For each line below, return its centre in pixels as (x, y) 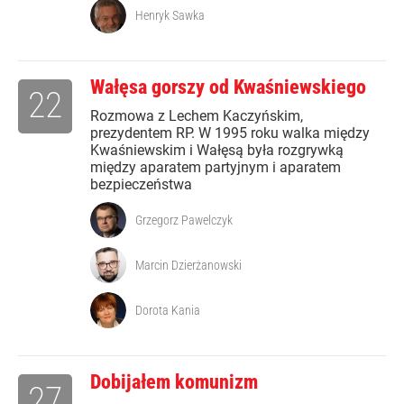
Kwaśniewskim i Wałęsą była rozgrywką (217, 151)
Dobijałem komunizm (174, 382)
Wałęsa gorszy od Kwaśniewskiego (228, 87)
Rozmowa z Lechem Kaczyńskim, (197, 116)
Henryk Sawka (170, 16)
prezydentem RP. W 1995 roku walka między (230, 133)
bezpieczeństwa (141, 185)
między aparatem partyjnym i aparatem (216, 168)
